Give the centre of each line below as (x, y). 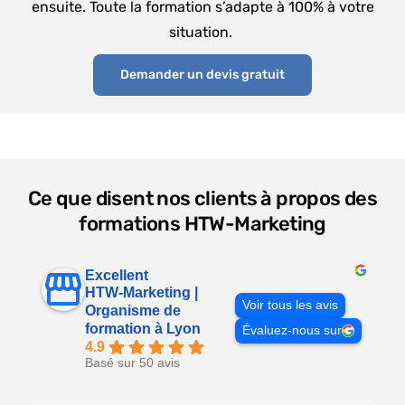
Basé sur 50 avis (133, 363)
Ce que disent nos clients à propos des (202, 198)
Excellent (117, 275)
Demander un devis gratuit (202, 74)
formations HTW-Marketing (202, 223)
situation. (202, 32)
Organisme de (133, 310)
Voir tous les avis (290, 306)
